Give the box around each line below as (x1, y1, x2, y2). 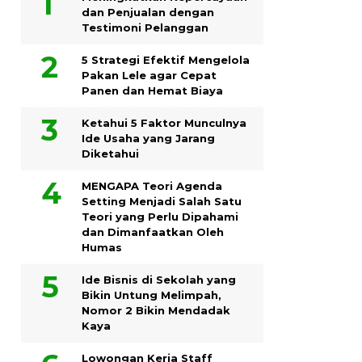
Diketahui (82, 146, 139, 160)
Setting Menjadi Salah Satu (82, 194, 242, 208)
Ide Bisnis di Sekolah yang (82, 272, 236, 286)
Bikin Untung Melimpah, (82, 288, 221, 301)
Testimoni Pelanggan (82, 20, 208, 34)
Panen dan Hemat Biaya (82, 83, 223, 97)
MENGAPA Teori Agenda (82, 179, 222, 192)
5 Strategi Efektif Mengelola (82, 53, 250, 66)
